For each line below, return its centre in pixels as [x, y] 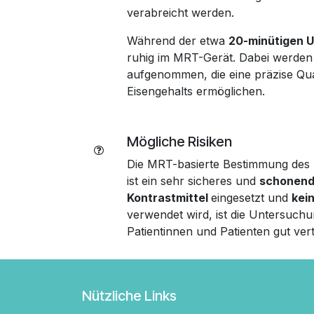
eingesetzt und [251, 198]
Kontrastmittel [169, 198]
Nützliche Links [129, 296]
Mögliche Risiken [179, 142]
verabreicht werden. [180, 13]
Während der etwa [178, 41]
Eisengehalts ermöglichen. [198, 91]
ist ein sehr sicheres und [193, 181]
